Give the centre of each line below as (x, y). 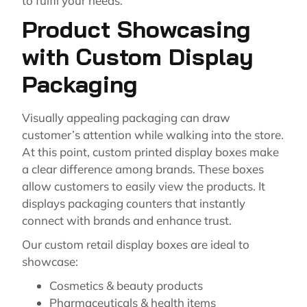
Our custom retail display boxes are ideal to (136, 245)
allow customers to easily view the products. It (144, 186)
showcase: (50, 262)
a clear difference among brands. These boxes (143, 169)
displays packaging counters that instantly (134, 204)
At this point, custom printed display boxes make (150, 152)
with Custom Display (138, 57)
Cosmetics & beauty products (126, 286)
